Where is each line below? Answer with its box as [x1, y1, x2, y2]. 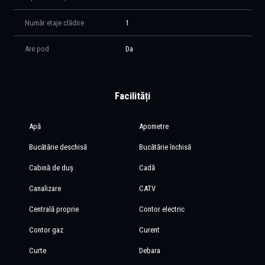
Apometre [139, 121, 169, 131]
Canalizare [28, 183, 61, 193]
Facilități [115, 89, 150, 102]
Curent [139, 225, 160, 234]
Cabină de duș [28, 163, 73, 172]
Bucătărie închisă [139, 142, 192, 151]
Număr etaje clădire [25, 18, 84, 27]
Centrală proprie [28, 204, 79, 214]
